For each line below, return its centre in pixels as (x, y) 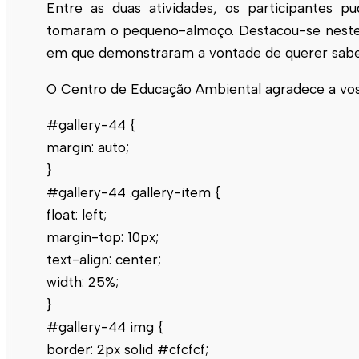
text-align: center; (104, 259)
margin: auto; (88, 147)
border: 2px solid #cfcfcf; (127, 349)
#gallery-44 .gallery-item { (133, 192)
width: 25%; (83, 282)
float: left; (77, 214)
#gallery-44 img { (105, 327)
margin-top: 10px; (103, 237)
